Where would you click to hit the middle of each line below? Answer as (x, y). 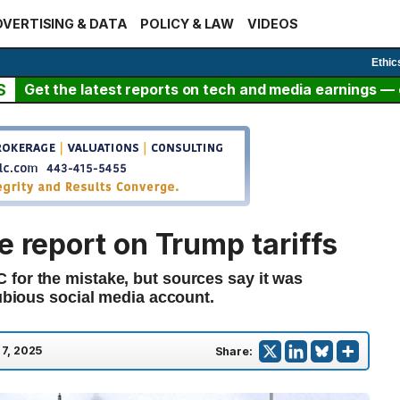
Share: (233, 351)
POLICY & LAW (187, 24)
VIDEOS (273, 24)
